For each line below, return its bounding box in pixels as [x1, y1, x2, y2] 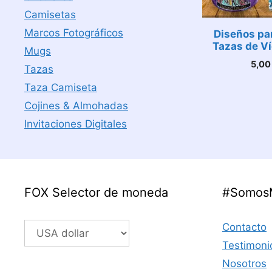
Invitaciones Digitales [24, 118, 127, 130]
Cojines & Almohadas [24, 100, 128, 112]
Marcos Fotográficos [24, 27, 123, 39]
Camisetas [24, 8, 76, 21]
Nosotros [222, 257, 267, 270]
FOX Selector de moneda [24, 185, 168, 200]
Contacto [222, 221, 267, 233]
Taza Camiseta [24, 81, 97, 93]
